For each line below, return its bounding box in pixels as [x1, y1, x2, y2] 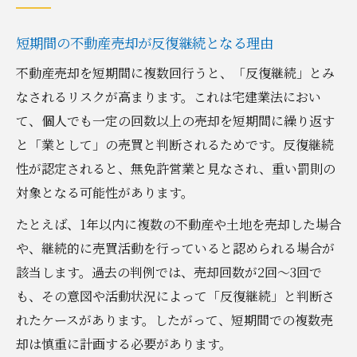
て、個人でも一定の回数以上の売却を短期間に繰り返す [16, 111, 335, 130]
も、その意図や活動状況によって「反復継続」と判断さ [16, 286, 335, 305]
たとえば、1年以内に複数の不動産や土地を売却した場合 [16, 214, 341, 233]
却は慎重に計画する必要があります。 [16, 334, 232, 353]
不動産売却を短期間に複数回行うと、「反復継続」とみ [16, 63, 335, 82]
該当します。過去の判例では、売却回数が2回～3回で [16, 262, 322, 281]
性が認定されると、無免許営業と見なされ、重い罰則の [16, 159, 335, 178]
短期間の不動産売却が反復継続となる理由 [16, 32, 273, 53]
